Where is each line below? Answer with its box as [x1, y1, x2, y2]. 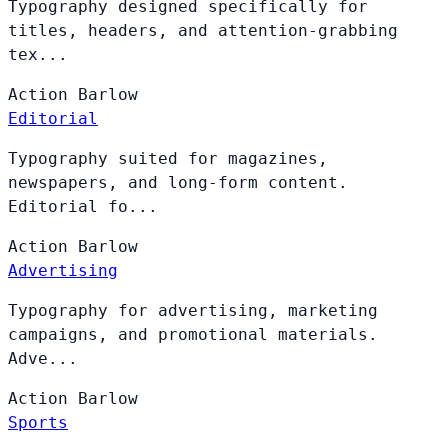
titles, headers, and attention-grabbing [8, 20, 398, 40]
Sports [8, 412, 68, 432]
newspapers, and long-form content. [8, 172, 348, 192]
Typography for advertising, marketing [8, 300, 378, 320]
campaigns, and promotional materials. [8, 324, 378, 344]
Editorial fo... [8, 196, 158, 216]
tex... [8, 44, 68, 64]
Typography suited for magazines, [8, 148, 328, 168]
